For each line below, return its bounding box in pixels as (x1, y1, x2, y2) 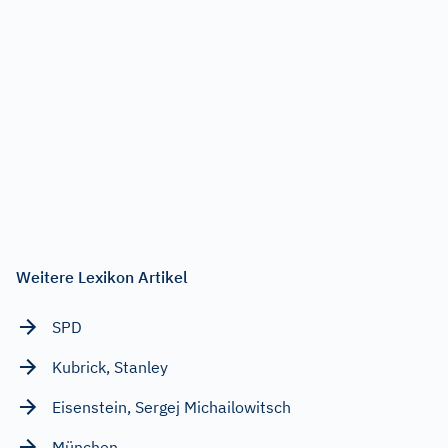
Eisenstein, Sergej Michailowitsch (52, 396, 291, 417)
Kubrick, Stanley (52, 356, 168, 377)
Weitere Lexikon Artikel (16, 266, 188, 287)
